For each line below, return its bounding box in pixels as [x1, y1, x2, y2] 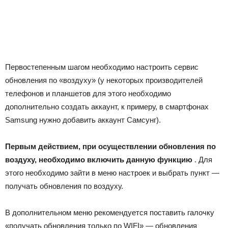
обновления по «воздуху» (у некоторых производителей [5, 76, 203, 84]
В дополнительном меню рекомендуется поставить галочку [5, 208, 214, 217]
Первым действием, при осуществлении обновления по [5, 142, 216, 151]
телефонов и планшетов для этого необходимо [5, 89, 171, 98]
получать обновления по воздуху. [5, 182, 123, 190]
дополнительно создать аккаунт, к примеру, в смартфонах [5, 102, 209, 111]
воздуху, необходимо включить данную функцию [5, 155, 194, 164]
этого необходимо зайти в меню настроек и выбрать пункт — [5, 168, 219, 177]
